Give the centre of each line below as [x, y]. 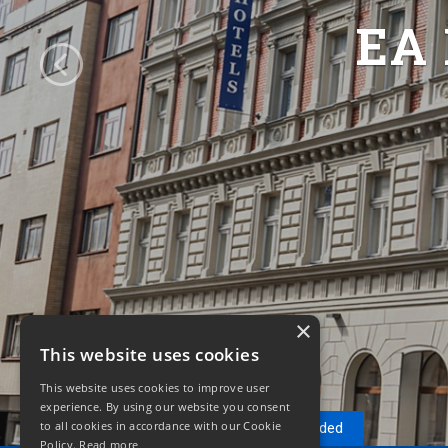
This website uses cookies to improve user [155, 387]
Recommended [293, 428]
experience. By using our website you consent [165, 406]
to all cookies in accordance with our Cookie [161, 425]
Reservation [161, 428]
